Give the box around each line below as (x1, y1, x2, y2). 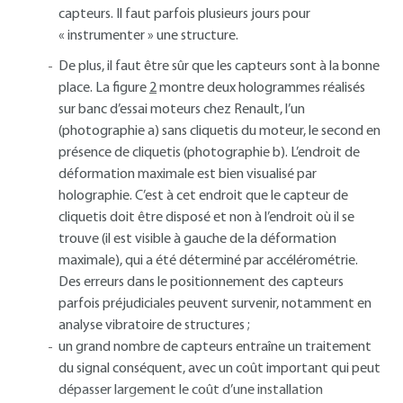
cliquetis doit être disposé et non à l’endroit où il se (58, 210, 354, 225)
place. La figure (58, 81, 149, 95)
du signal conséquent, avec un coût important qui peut (58, 362, 381, 376)
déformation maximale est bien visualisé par (58, 167, 317, 182)
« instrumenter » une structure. (58, 29, 238, 43)
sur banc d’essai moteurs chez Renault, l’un (58, 103, 305, 117)
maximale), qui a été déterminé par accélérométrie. (58, 254, 358, 268)
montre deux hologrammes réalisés (157, 81, 365, 95)
